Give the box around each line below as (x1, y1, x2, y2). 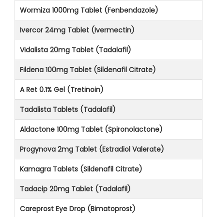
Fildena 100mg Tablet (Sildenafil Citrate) (20, 64, 156, 75)
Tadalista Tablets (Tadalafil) (20, 104, 116, 114)
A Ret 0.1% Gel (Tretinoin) (20, 84, 104, 94)
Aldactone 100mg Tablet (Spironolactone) (20, 124, 163, 134)
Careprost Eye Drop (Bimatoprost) (20, 203, 136, 214)
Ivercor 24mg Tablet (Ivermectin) (20, 25, 135, 35)
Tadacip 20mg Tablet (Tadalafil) (20, 184, 131, 194)
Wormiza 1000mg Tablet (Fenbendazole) (20, 5, 158, 15)
